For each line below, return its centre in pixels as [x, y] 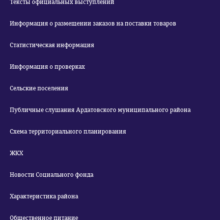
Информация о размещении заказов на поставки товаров [93, 24]
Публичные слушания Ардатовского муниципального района [100, 110]
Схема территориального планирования [68, 132]
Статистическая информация [52, 45]
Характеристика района [44, 196]
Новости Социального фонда [52, 175]
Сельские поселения [39, 88]
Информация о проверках [47, 67]
